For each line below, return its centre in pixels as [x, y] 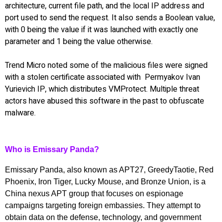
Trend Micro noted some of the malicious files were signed [106, 65]
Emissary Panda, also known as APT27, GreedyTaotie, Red [109, 169]
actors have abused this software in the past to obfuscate [105, 101]
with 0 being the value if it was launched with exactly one [102, 29]
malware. [21, 113]
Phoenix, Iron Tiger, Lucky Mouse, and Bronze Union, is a [105, 181]
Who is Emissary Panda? [52, 149]
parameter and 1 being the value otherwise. [80, 41]
